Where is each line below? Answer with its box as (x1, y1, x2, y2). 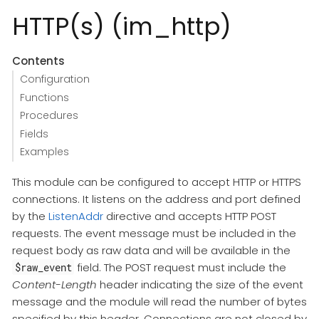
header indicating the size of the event (97, 276, 303, 292)
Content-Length (12, 276, 97, 292)
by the (12, 208, 48, 224)
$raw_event (14, 260, 72, 274)
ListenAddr (48, 208, 103, 224)
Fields (19, 126, 48, 141)
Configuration (19, 72, 90, 87)
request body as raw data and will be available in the (12, 242, 291, 258)
